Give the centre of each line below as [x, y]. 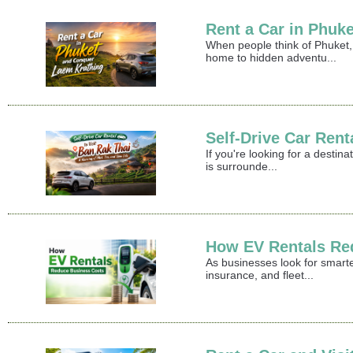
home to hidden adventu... [271, 58]
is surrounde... [242, 167]
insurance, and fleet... [260, 275]
